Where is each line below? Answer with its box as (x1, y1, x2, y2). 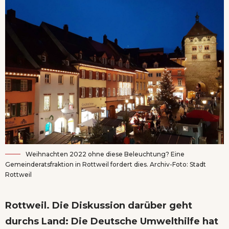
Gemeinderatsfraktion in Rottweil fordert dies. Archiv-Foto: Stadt (5, 161, 206, 169)
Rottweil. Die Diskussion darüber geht (5, 200, 192, 212)
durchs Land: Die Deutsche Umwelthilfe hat (5, 216, 218, 227)
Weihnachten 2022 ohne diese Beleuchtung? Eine (26, 150, 185, 158)
